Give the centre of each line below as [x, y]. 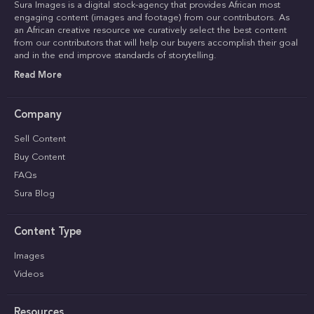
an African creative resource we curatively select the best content [150, 30]
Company [38, 115]
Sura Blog [34, 194]
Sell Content [40, 139]
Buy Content [40, 157]
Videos [29, 274]
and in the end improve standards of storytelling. [115, 56]
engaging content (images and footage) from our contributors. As [152, 18]
